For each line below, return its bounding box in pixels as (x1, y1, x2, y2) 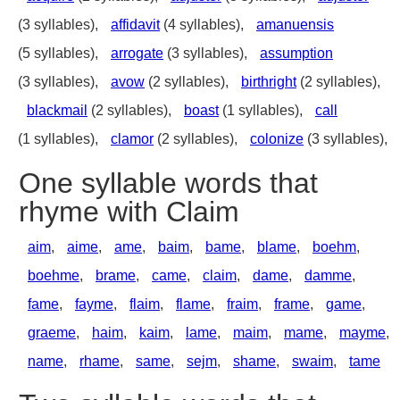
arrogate (111, 46, 163, 61)
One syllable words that (19, 167, 318, 199)
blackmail (27, 103, 87, 118)
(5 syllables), (18, 46, 102, 61)
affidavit (111, 17, 160, 32)
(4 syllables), (160, 17, 247, 32)
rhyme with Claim (19, 196, 239, 228)
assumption (260, 46, 333, 61)
